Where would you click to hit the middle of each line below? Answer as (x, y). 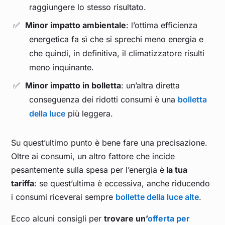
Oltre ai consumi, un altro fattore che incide (93, 156)
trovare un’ (126, 219)
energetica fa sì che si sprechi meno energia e (117, 39)
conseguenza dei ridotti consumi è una (104, 100)
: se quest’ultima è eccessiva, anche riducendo (122, 184)
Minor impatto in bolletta (73, 86)
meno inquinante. (62, 68)
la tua (176, 170)
